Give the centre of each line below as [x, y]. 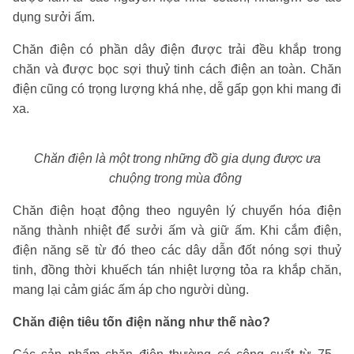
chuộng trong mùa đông [177, 178]
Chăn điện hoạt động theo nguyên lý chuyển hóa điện [177, 210]
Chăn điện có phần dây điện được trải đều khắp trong [177, 49]
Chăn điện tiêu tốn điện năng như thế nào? [141, 322]
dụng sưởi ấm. [54, 17]
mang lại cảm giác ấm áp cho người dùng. [132, 289]
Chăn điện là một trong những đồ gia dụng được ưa [177, 158]
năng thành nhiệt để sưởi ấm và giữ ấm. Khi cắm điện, [177, 230]
